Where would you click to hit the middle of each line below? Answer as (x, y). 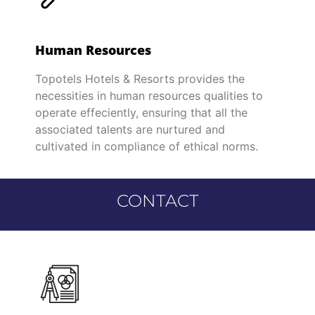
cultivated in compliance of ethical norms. (147, 146)
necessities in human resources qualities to (149, 95)
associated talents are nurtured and (130, 129)
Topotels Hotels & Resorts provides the (140, 78)
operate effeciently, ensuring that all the (141, 112)
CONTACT (157, 201)
